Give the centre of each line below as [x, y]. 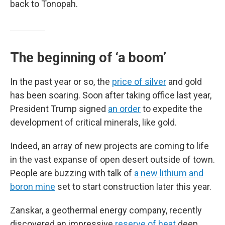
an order [124, 109]
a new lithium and [169, 173]
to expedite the [172, 109]
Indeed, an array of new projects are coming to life [109, 146]
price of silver [139, 82]
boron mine [33, 187]
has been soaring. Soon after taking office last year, [111, 95]
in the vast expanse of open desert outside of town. [113, 159]
